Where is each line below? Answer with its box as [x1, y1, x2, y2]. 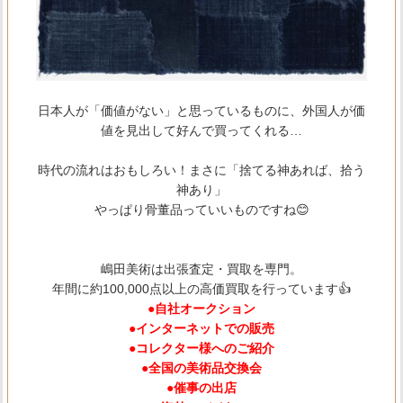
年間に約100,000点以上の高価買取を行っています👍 [52, 281, 351, 296]
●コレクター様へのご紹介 [129, 340, 274, 355]
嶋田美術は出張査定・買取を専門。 [101, 261, 302, 276]
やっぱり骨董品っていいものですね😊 [94, 201, 309, 217]
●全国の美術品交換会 [141, 360, 262, 375]
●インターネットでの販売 [129, 320, 274, 336]
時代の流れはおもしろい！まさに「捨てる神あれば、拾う [38, 162, 365, 177]
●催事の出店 [166, 380, 237, 395]
